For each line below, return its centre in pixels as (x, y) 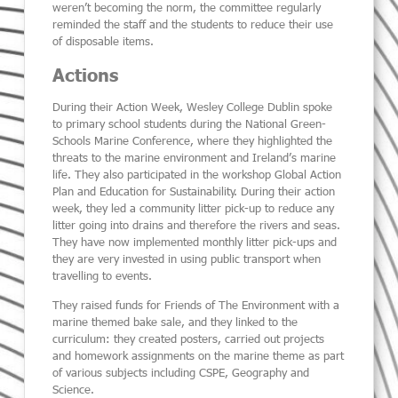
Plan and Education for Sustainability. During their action (194, 191)
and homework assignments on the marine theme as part (199, 356)
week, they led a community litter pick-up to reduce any (194, 207)
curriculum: (84, 339)
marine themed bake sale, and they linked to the (175, 322)
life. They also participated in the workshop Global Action (197, 174)
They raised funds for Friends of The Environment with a (196, 305)
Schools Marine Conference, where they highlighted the (193, 140)
